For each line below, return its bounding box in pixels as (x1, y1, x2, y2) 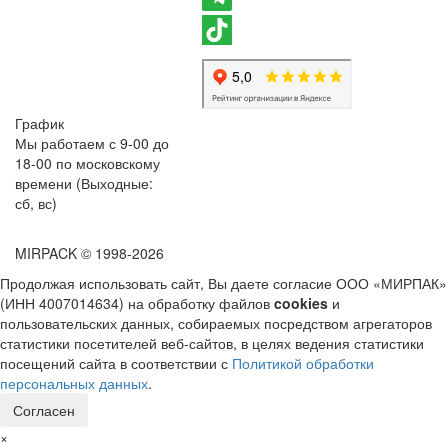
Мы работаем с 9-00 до (15, 132, 169, 153)
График (15, 112, 64, 133)
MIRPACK (15, 242, 81, 263)
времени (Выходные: (15, 172, 153, 193)
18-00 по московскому (15, 152, 160, 173)
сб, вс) (15, 192, 57, 213)
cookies (274, 292, 328, 313)
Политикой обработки (232, 352, 374, 373)
